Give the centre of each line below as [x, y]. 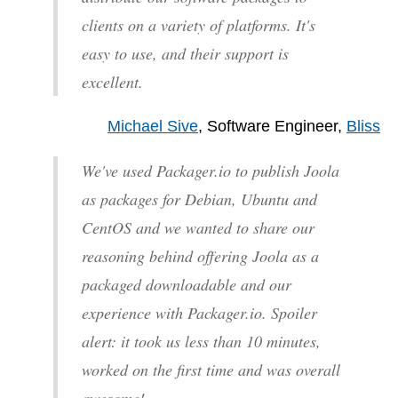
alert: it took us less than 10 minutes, [201, 341]
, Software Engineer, [272, 126]
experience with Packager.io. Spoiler [199, 312]
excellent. [112, 81]
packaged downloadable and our [187, 284]
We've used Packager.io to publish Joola [211, 170]
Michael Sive [153, 126]
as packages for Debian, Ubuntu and [199, 199]
